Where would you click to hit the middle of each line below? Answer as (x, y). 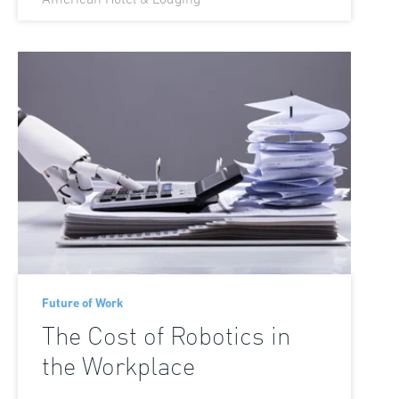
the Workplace (118, 368)
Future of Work (82, 304)
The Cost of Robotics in (166, 338)
